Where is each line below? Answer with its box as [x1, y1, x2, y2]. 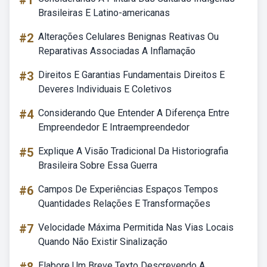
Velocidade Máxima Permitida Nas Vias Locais [38, 222, 234, 233]
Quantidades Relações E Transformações [38, 198, 210, 209]
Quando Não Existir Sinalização [38, 236, 167, 247]
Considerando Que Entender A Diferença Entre [38, 107, 229, 119]
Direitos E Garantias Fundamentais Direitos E [38, 69, 225, 80]
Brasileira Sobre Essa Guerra [38, 160, 157, 171]
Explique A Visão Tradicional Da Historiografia [38, 145, 228, 157]
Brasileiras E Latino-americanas [38, 7, 170, 18]
